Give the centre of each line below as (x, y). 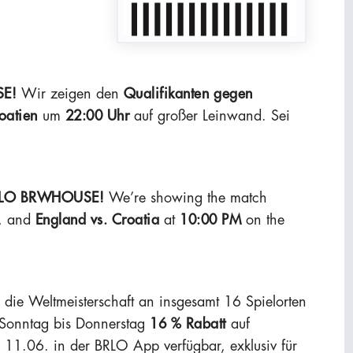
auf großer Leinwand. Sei (210, 115)
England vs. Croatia (97, 219)
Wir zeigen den (68, 93)
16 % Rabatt (188, 323)
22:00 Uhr (97, 115)
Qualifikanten (164, 93)
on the (263, 219)
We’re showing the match (186, 197)
